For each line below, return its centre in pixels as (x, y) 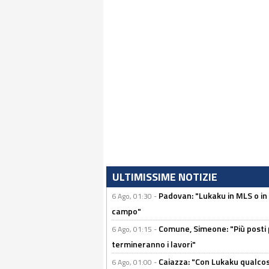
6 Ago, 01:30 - (135, 196)
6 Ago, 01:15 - (135, 229)
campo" (126, 211)
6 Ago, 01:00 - (135, 262)
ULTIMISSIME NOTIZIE (165, 177)
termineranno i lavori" (154, 244)
